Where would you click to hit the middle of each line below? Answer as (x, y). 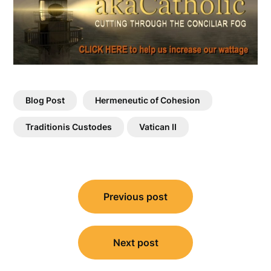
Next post (135, 243)
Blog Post (45, 100)
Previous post (135, 197)
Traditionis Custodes (69, 127)
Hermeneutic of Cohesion (148, 100)
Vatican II (158, 127)
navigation (50, 201)
